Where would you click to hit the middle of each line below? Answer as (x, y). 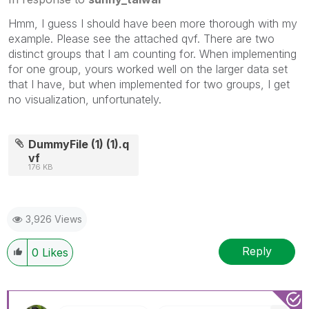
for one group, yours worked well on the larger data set (148, 69)
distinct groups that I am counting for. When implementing (152, 53)
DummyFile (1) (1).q (79, 144)
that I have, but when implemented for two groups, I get (149, 84)
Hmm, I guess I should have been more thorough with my (153, 23)
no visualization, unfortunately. (85, 99)
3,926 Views (54, 219)
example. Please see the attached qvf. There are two (141, 38)
